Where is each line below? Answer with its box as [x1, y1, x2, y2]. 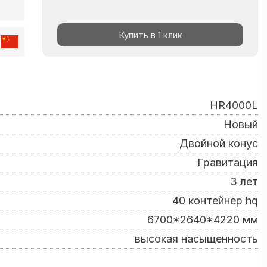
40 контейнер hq [172, 194, 258, 207]
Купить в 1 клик [118, 29, 182, 41]
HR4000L [210, 99, 258, 111]
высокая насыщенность [135, 232, 258, 245]
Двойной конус [179, 137, 258, 150]
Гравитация [197, 156, 258, 169]
